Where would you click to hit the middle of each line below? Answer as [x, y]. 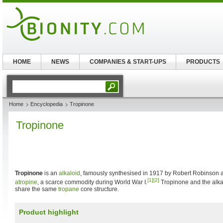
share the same [37, 189]
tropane [69, 189]
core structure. [99, 189]
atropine [26, 182]
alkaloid [69, 173]
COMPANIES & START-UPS [128, 62]
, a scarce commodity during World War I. [92, 182]
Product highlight [49, 212]
